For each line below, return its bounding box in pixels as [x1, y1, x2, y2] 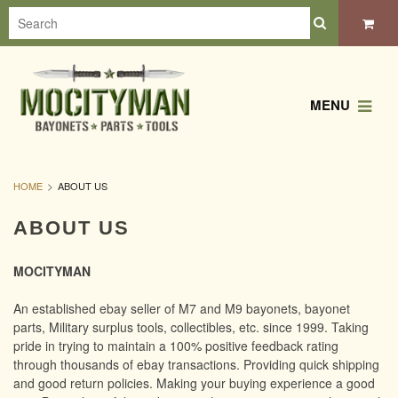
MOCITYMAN [13, 261, 91, 280]
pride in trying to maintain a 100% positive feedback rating [13, 336, 338, 354]
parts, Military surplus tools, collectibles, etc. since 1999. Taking [13, 317, 369, 336]
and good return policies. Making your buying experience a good [13, 373, 375, 392]
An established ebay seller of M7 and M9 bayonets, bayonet [13, 298, 350, 317]
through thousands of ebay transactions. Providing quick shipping [13, 354, 379, 373]
